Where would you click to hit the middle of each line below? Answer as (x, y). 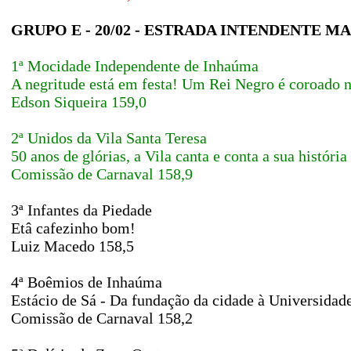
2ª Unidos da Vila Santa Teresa (109, 138)
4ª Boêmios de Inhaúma (87, 282)
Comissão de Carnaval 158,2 (102, 318)
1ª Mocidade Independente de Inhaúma (135, 66)
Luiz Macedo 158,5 (72, 246)
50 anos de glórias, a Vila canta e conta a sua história (179, 156)
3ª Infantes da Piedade (81, 210)
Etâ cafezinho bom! (73, 228)
